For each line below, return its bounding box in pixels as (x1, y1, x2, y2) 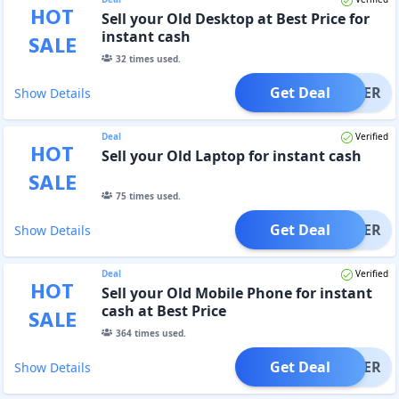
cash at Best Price (101, 300, 226, 321)
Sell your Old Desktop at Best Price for (101, 8, 370, 28)
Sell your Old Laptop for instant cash (101, 145, 362, 166)
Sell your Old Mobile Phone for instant (101, 282, 372, 303)
